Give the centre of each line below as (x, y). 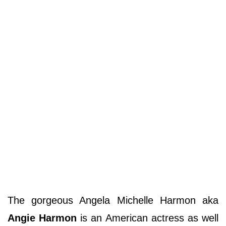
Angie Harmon (42, 218)
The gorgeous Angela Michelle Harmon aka (113, 201)
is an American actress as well (148, 218)
